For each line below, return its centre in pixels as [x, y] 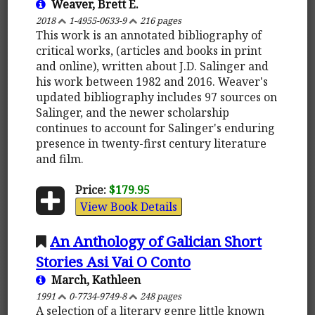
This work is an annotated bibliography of [149, 35]
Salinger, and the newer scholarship [133, 112]
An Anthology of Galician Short [156, 241]
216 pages [160, 20]
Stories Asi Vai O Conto [114, 261]
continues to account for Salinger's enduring [156, 128]
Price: [90, 189]
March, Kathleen [94, 279]
